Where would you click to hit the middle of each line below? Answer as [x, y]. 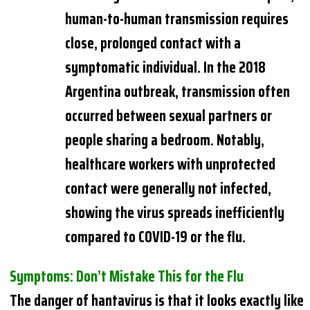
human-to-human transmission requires [177, 19]
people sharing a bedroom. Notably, [165, 140]
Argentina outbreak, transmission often [178, 91]
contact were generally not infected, [168, 188]
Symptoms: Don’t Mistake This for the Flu [127, 276]
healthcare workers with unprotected [171, 164]
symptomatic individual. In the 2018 [166, 67]
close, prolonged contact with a [153, 43]
